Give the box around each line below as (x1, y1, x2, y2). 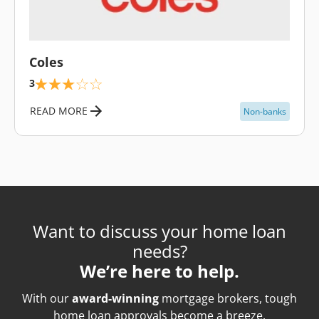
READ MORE (30, 104, 88, 118)
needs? (132, 239, 187, 263)
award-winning (72, 290, 159, 306)
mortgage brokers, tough (159, 290, 297, 306)
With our (22, 290, 72, 306)
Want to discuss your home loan (33, 219, 286, 243)
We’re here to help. (80, 258, 239, 283)
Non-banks (244, 105, 286, 117)
